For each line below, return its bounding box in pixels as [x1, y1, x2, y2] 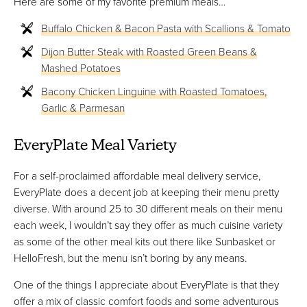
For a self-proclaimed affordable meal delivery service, [14, 167, 260, 183]
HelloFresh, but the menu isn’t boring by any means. [14, 249, 247, 265]
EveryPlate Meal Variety [14, 138, 177, 155]
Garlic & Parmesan [41, 100, 125, 116]
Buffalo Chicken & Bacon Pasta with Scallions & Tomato [41, 21, 291, 36]
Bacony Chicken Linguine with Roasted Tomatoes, [41, 84, 267, 99]
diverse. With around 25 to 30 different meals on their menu [14, 200, 282, 216]
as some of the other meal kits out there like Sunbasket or [14, 233, 275, 249]
